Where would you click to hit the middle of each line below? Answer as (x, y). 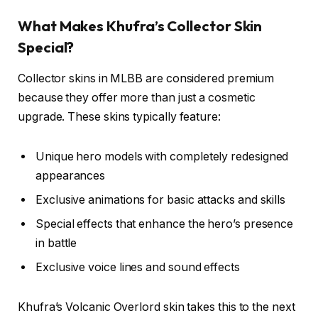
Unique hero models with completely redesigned (162, 157)
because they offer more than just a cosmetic (137, 98)
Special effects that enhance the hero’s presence (165, 224)
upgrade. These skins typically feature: (119, 117)
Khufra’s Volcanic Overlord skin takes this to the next (157, 307)
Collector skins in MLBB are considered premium (146, 79)
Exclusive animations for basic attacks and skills (161, 200)
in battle (56, 243)
